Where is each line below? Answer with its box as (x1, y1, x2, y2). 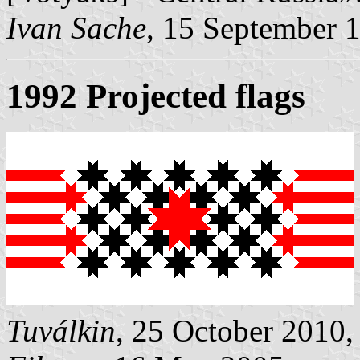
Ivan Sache (6, 10, 146, 46)
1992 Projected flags (6, 77, 305, 116)
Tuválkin (6, 313, 116, 348)
